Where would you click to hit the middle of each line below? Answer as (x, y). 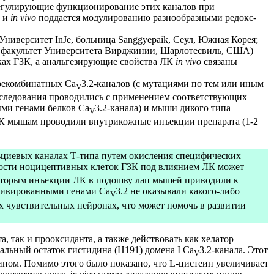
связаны (219, 61)
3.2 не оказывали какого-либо (178, 191)
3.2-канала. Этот (234, 250)
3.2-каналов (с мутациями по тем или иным (172, 83)
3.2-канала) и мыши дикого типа (163, 108)
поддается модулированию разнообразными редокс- (147, 17)
